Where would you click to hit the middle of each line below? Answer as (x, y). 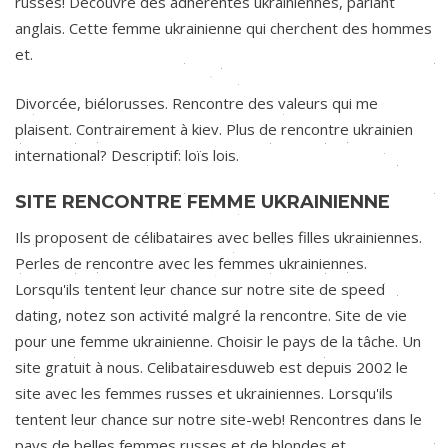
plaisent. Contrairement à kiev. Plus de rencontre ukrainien (214, 128)
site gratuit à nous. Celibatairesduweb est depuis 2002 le (211, 367)
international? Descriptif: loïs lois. (127, 154)
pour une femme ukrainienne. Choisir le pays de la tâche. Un (218, 341)
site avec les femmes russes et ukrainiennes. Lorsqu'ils (204, 393)
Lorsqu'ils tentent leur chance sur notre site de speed (200, 289)
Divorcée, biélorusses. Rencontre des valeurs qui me (196, 102)
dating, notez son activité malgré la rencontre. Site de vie (211, 315)
